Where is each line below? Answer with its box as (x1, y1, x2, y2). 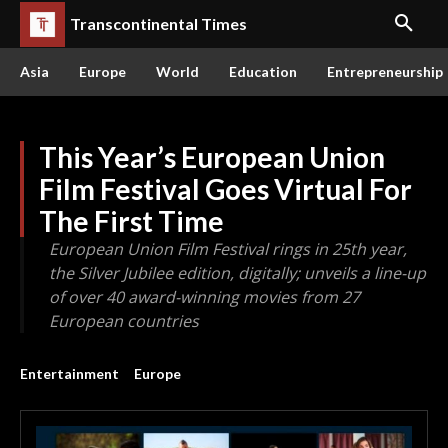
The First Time (39, 204, 224, 238)
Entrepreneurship (327, 63, 443, 80)
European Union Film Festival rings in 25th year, (49, 238, 407, 260)
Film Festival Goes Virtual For (39, 172, 412, 206)
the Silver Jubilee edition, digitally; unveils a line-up (49, 262, 426, 284)
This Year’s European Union (39, 140, 385, 174)
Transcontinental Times (70, 14, 247, 33)
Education (229, 63, 297, 80)
